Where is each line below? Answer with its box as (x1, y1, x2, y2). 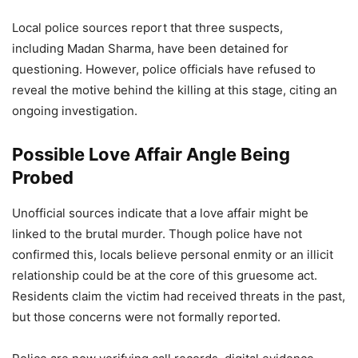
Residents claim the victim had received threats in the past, (12, 288, 345, 304)
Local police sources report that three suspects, (12, 20, 283, 35)
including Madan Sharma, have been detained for (12, 41, 288, 56)
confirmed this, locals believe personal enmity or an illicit (12, 247, 333, 262)
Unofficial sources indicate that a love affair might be (12, 205, 308, 221)
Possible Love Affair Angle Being (12, 144, 290, 165)
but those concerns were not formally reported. (12, 309, 280, 324)
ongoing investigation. (12, 103, 137, 118)
